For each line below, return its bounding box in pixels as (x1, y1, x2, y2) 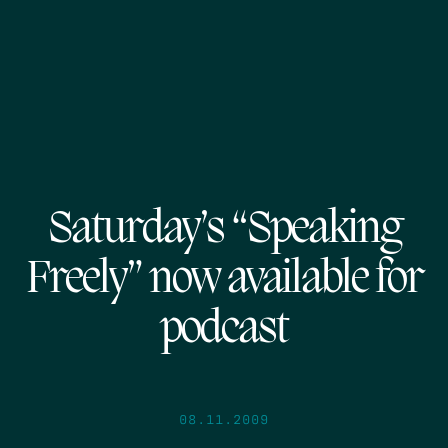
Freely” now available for (25, 254, 423, 306)
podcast (160, 304, 288, 356)
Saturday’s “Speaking (47, 204, 401, 256)
